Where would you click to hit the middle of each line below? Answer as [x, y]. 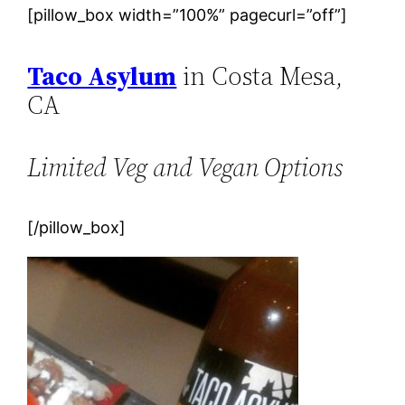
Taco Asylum [102, 75]
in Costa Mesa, [260, 75]
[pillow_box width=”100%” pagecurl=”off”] [188, 14]
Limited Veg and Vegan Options [185, 168]
